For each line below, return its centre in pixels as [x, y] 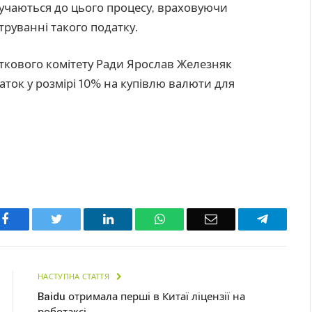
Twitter [80, 218]
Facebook [32, 218]
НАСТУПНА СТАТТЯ [75, 276]
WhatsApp [191, 218]
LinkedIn [135, 218]
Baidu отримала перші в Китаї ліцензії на [141, 296]
